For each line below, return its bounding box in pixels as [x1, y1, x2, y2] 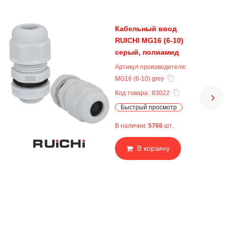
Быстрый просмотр [121, 104, 177, 111]
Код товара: [115, 89, 149, 97]
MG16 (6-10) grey [115, 75, 164, 82]
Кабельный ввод [115, 25, 177, 33]
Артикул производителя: [115, 63, 187, 71]
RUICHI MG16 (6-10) [115, 36, 184, 44]
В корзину [137, 144, 170, 152]
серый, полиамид [115, 48, 179, 56]
